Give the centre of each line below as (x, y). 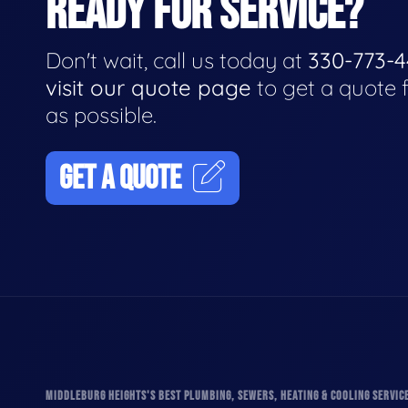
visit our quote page (148, 87)
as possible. (101, 114)
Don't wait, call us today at (177, 60)
